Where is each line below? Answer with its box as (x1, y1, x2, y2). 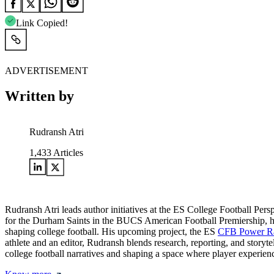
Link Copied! (16, 17, 68, 28)
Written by (5, 88, 74, 105)
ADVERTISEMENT (5, 65, 88, 76)
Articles (51, 147, 83, 158)
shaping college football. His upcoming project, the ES (5, 226, 218, 237)
